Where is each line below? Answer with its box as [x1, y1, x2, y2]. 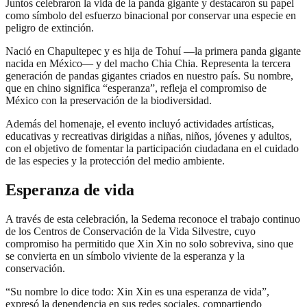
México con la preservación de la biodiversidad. [5, 95, 212, 107]
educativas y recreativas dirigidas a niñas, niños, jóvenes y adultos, [5, 130, 292, 143]
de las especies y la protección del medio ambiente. [5, 155, 225, 167]
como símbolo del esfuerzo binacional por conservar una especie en [5, 10, 296, 22]
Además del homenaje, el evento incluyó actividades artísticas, [5, 118, 274, 130]
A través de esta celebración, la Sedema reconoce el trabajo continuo [5, 213, 300, 225]
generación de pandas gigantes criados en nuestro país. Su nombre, [5, 70, 293, 82]
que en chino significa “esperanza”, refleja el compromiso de [5, 82, 267, 95]
